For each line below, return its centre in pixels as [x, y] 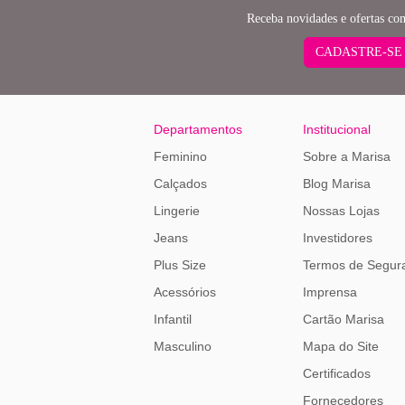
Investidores [337, 237]
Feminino [180, 156]
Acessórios [185, 292]
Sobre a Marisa [346, 156]
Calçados [180, 183]
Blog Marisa [336, 183]
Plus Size [180, 264]
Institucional [336, 129]
